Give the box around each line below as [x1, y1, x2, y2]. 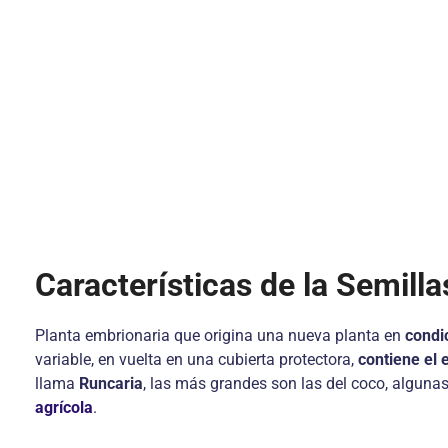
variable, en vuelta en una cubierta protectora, [35, 350, 358, 369]
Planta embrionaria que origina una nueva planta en [35, 326, 405, 345]
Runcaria [79, 374, 143, 393]
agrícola [35, 398, 93, 417]
